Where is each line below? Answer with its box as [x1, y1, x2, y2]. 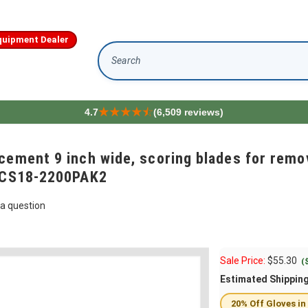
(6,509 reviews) [153, 107, 223, 118]
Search [98, 60, 131, 72]
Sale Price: [220, 255, 267, 266]
